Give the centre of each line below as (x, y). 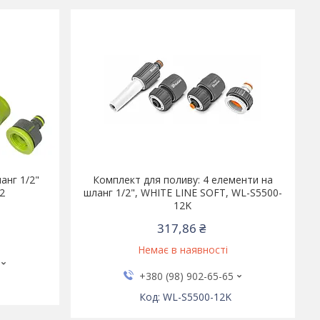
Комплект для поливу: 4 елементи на (182, 180)
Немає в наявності (182, 250)
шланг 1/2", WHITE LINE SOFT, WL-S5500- (182, 192)
